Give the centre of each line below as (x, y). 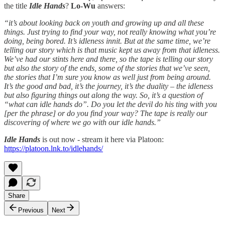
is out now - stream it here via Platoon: (102, 139)
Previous (31, 210)
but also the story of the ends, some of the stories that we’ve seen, (107, 68)
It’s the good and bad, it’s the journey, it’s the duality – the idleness (108, 86)
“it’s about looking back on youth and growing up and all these (104, 23)
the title (17, 6)
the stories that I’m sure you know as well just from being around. (107, 77)
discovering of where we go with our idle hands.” (82, 122)
